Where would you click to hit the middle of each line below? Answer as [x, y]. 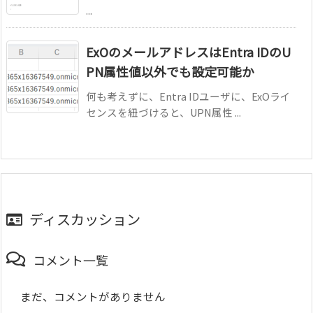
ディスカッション [85, 219]
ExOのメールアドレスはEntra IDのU [188, 51]
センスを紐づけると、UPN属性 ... [163, 112]
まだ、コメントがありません [93, 296]
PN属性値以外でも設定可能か [170, 71]
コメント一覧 [71, 260]
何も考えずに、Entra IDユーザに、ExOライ [188, 96]
